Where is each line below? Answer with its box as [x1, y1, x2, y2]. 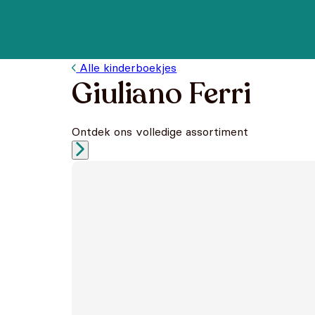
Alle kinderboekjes [76, 60, 177, 75]
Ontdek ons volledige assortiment [72, 124, 248, 139]
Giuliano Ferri [72, 74, 251, 114]
